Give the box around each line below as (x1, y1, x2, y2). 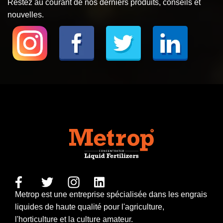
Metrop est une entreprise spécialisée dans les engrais (15, 190, 207, 199)
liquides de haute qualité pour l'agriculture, (15, 203, 164, 212)
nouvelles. (7, 10, 44, 19)
